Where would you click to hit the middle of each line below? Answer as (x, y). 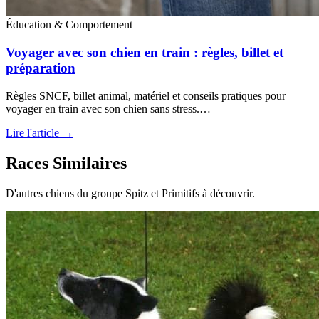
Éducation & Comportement (69, 25)
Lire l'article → (40, 132)
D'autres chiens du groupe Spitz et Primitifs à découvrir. (130, 193)
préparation (41, 68)
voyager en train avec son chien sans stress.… (108, 108)
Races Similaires (66, 163)
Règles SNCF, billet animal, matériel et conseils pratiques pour (146, 95)
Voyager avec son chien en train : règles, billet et (145, 53)
